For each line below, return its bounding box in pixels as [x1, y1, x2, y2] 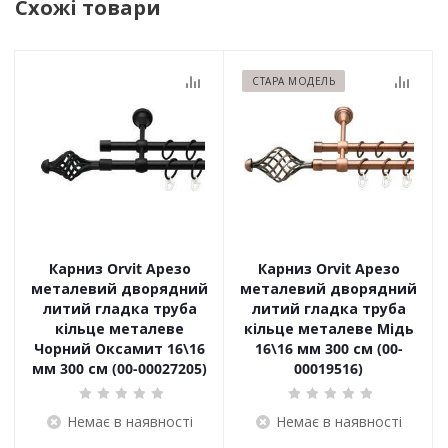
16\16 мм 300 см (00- [254, 339, 403, 358]
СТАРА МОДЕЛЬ [252, 74, 335, 88]
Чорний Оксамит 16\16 [34, 339, 205, 358]
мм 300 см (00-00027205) [32, 359, 207, 378]
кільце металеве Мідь [243, 319, 414, 338]
